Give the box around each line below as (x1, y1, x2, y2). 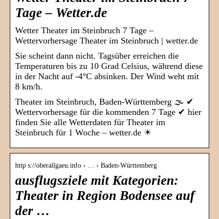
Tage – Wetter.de (15, 5, 107, 21)
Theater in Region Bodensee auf (15, 188, 195, 203)
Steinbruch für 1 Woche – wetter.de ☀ (15, 128, 152, 138)
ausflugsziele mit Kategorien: (15, 173, 178, 188)
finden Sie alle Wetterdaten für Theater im (15, 117, 165, 128)
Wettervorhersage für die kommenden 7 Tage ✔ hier (15, 107, 201, 117)
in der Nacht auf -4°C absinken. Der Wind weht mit (15, 71, 199, 82)
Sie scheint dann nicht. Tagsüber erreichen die (15, 51, 179, 61)
